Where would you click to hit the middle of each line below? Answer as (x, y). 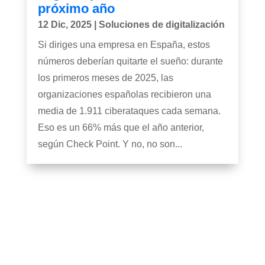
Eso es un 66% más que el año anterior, (121, 127)
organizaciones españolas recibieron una (124, 94)
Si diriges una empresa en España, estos (124, 44)
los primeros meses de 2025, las (105, 77)
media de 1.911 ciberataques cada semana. (129, 111)
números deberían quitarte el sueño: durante (130, 61)
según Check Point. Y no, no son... (110, 144)
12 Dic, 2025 (64, 24)
